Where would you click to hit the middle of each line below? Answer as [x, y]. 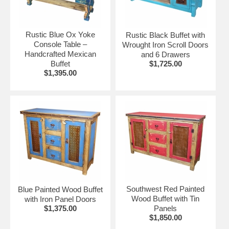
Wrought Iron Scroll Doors [166, 45]
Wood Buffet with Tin [166, 199]
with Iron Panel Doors [60, 199]
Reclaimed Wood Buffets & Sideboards [86, 15]
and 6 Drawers [165, 55]
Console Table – [60, 44]
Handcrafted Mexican [60, 54]
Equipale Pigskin [46, 55]
